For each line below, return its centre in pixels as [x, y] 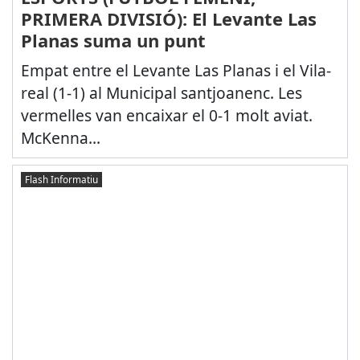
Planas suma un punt [113, 41]
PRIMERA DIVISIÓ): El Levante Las [168, 19]
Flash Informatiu [61, 179]
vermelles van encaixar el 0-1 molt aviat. [166, 116]
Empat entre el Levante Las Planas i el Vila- [176, 71]
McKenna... [60, 138]
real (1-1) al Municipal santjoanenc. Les [161, 93]
